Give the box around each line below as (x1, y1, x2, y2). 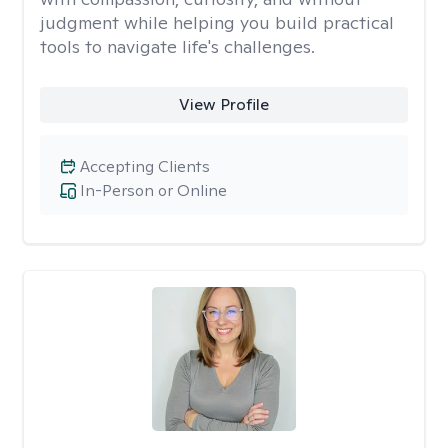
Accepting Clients (80, 156, 210, 177)
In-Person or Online (80, 180, 227, 201)
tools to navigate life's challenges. (40, 35, 315, 58)
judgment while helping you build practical (40, 11, 394, 34)
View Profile (178, 94, 269, 115)
